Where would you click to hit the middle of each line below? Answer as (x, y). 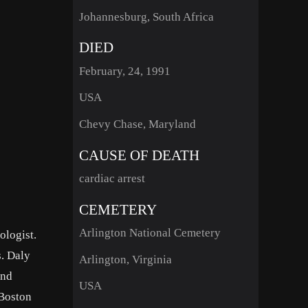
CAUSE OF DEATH (139, 155)
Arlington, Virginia (125, 259)
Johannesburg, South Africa (146, 16)
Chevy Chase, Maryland (137, 124)
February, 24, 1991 (124, 71)
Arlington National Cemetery (150, 233)
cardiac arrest (112, 178)
